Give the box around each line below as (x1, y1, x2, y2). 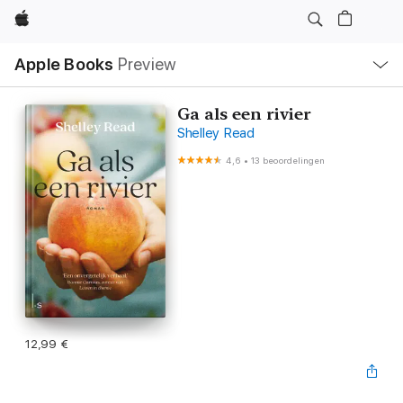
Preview (117, 54, 177, 75)
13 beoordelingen (251, 155, 326, 166)
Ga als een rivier (176, 104, 311, 123)
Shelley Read (176, 125, 255, 141)
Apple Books (14, 54, 114, 75)
